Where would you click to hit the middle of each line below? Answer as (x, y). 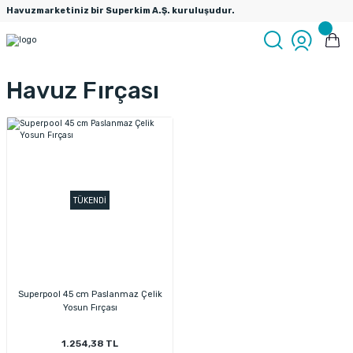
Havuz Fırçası (83, 91)
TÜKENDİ (90, 200)
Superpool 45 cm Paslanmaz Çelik (90, 295)
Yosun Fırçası (90, 308)
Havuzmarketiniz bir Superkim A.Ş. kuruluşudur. (121, 11)
